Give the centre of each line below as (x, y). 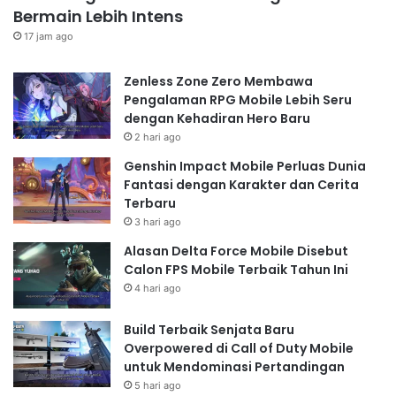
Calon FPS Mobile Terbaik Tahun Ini (236, 269)
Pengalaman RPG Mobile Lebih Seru (238, 99)
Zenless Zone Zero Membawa (218, 81)
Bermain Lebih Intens (98, 16)
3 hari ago (158, 221)
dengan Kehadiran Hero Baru (217, 118)
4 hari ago (158, 288)
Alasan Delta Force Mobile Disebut (236, 251)
